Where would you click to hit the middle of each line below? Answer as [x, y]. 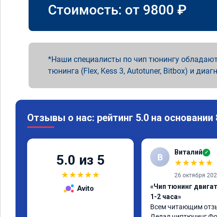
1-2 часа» [166, 197]
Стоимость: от [95, 10]
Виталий [188, 152]
